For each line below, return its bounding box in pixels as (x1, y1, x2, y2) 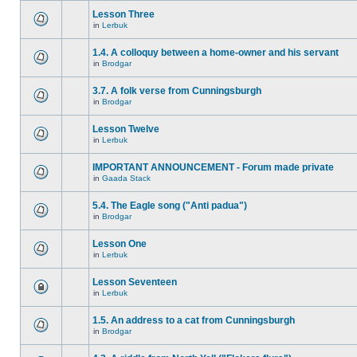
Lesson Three (92, 9, 155, 20)
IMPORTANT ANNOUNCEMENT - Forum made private (92, 162, 334, 173)
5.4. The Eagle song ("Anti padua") (92, 200, 247, 211)
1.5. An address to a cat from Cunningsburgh (92, 315, 295, 326)
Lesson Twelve (92, 124, 159, 135)
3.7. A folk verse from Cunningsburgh (92, 85, 261, 96)
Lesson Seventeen (92, 277, 177, 288)
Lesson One (92, 238, 147, 249)
